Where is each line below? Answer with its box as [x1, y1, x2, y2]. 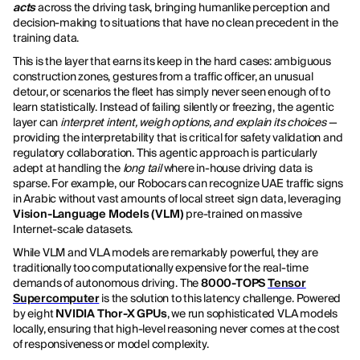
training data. [13, 31, 80, 46]
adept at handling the [13, 161, 123, 176]
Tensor [268, 276, 306, 291]
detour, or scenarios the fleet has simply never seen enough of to [13, 84, 330, 100]
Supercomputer [13, 291, 100, 306]
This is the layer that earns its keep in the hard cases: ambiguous [13, 54, 331, 69]
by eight [13, 306, 56, 321]
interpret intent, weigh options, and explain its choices [60, 115, 326, 130]
